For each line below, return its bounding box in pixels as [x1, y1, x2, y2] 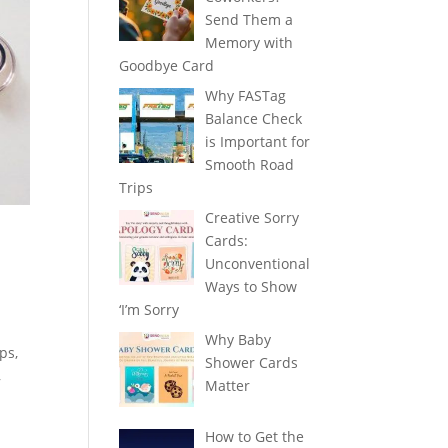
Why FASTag [204, 86, 286, 105]
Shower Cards [204, 353, 298, 372]
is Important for [204, 132, 310, 151]
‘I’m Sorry [119, 300, 180, 319]
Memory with [204, 33, 293, 52]
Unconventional [204, 254, 310, 273]
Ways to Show [204, 277, 297, 296]
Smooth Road [204, 155, 294, 174]
